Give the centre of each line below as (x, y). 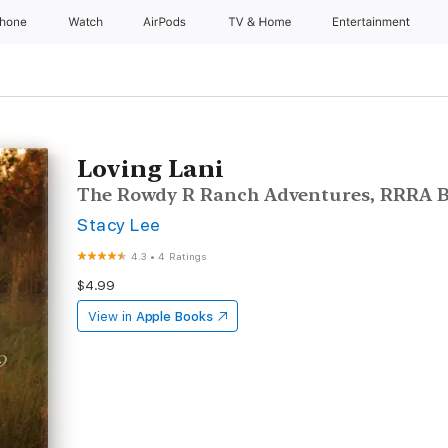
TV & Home (261, 22)
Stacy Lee (119, 224)
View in (110, 316)
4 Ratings (182, 256)
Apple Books (174, 316)
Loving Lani (151, 168)
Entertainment (373, 22)
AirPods (166, 22)
